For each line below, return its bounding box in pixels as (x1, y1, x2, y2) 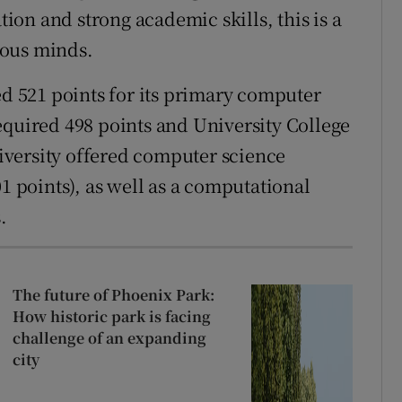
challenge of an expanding (12, 327, 206, 348)
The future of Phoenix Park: (12, 284, 214, 305)
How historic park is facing (12, 305, 211, 327)
